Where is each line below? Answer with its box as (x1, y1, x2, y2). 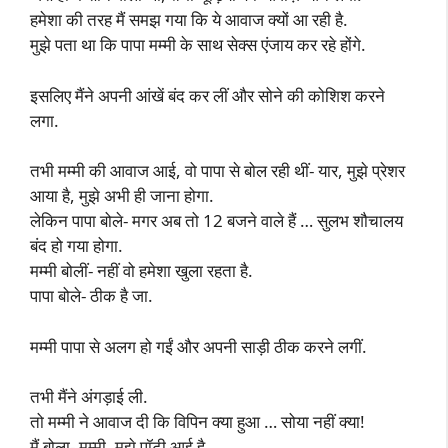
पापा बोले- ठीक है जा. (30, 284, 153, 307)
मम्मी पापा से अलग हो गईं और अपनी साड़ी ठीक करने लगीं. (30, 334, 367, 358)
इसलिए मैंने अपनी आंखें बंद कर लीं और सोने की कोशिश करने (30, 83, 385, 107)
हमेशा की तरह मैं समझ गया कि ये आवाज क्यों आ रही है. (30, 8, 348, 31)
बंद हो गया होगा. (30, 234, 123, 257)
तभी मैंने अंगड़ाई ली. (30, 385, 148, 408)
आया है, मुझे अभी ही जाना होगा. (30, 184, 214, 207)
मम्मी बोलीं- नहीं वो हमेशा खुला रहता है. (30, 259, 253, 282)
